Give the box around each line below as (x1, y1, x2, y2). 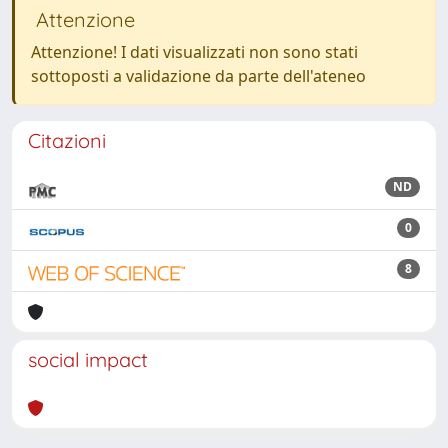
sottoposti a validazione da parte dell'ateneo (31, 65, 366, 87)
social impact (28, 347, 148, 372)
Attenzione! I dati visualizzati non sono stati (31, 41, 358, 63)
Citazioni (28, 128, 106, 153)
